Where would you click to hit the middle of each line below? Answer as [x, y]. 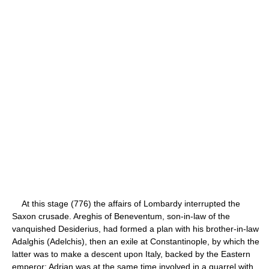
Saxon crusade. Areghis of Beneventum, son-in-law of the [121, 216]
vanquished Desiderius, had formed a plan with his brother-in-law [135, 228]
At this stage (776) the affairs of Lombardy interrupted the [126, 203]
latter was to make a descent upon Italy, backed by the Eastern [131, 254]
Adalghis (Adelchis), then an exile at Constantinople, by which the [136, 241]
